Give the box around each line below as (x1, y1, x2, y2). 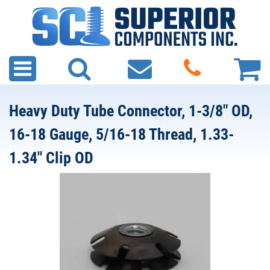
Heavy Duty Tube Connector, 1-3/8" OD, (9, 102, 253, 120)
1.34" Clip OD (9, 149, 93, 167)
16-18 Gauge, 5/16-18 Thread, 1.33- (9, 125, 234, 143)
